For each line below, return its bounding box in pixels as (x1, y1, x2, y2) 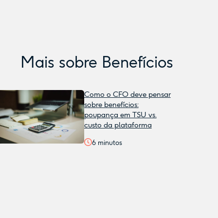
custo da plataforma (84, 121, 152, 129)
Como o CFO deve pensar (84, 90, 171, 99)
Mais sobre (20, 53, 102, 72)
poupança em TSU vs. (84, 110, 157, 119)
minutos (95, 139, 122, 147)
